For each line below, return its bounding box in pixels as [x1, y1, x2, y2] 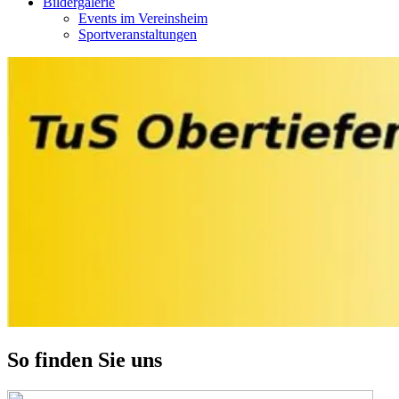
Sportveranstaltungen [78, 27, 197, 42]
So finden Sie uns [7, 347, 162, 371]
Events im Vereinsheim [78, 11, 208, 26]
